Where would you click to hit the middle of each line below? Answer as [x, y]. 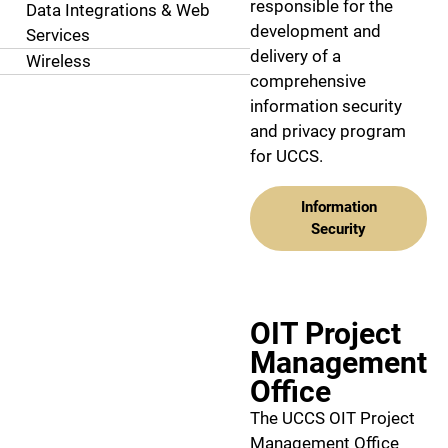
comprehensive [308, 80]
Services [57, 35]
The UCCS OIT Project [332, 417]
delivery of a [295, 55]
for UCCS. [286, 155]
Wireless [58, 61]
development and [315, 30]
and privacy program [328, 130]
